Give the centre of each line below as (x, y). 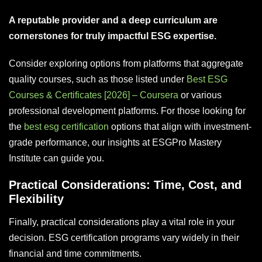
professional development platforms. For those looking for (127, 111)
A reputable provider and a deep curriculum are (113, 20)
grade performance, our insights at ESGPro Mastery (115, 143)
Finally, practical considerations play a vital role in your (122, 222)
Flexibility (36, 199)
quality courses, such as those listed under (98, 80)
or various (200, 95)
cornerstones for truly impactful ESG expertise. (113, 36)
